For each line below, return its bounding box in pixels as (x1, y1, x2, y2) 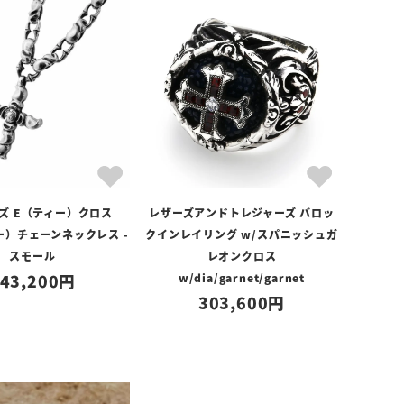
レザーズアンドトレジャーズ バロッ (149, 205, 335, 220)
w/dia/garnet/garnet (178, 270, 306, 285)
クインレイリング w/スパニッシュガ (145, 226, 338, 242)
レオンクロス (207, 248, 277, 263)
